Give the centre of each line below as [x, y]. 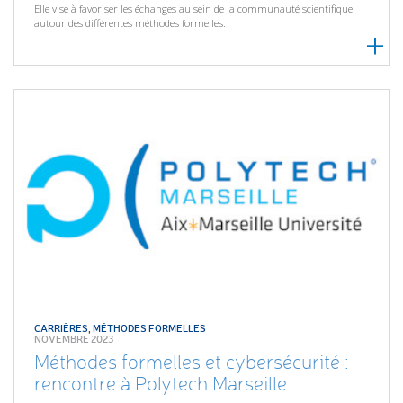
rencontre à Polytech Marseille [161, 384]
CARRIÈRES [62, 328]
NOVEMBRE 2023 [74, 339]
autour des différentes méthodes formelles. [130, 22]
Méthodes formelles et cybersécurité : [192, 362]
